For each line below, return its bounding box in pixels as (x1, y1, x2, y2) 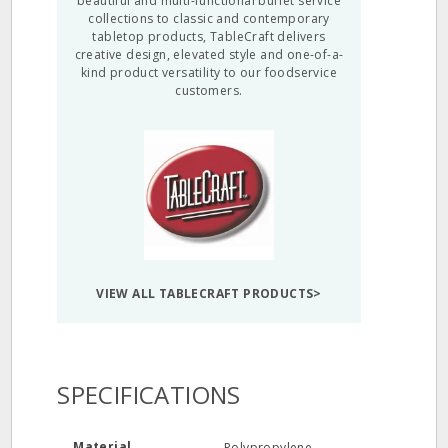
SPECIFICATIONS (57, 378, 241, 411)
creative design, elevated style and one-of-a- (74, 46, 344, 63)
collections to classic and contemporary (88, 10, 330, 27)
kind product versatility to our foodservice (80, 64, 338, 81)
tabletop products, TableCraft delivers (92, 28, 326, 45)
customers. (175, 82, 243, 99)
